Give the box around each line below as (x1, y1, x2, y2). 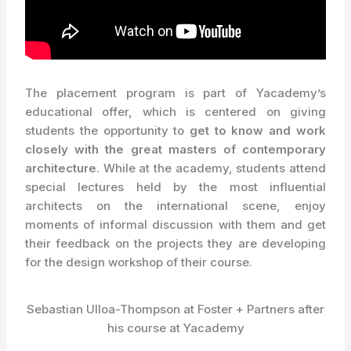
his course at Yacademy (107, 320, 244, 335)
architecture (25, 160, 97, 175)
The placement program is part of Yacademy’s (25, 85, 326, 100)
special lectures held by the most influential (25, 179, 326, 194)
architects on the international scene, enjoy (25, 197, 326, 213)
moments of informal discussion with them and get (25, 216, 326, 232)
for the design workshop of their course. (25, 254, 256, 270)
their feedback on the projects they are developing (25, 235, 326, 251)
